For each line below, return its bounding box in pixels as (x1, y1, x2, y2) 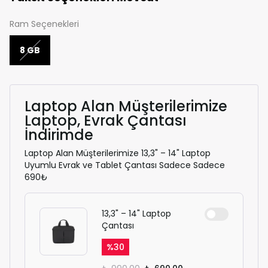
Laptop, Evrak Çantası (25, 111, 187, 130)
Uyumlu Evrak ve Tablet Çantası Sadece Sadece (25, 159, 225, 171)
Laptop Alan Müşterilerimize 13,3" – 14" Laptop (25, 147, 211, 159)
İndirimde (25, 125, 93, 145)
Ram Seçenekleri (10, 18, 79, 30)
